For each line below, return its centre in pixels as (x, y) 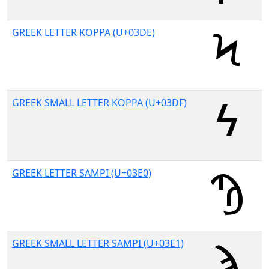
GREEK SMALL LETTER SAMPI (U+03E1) (98, 243)
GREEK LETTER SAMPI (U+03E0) (82, 173)
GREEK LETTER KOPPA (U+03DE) (83, 32)
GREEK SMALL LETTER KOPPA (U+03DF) (99, 103)
